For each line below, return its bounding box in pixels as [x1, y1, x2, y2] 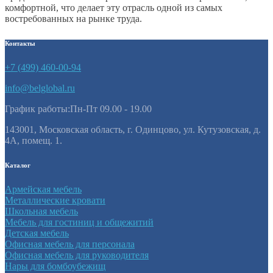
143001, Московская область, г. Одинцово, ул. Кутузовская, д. [5, 124, 261, 135]
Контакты [5, 39, 35, 47]
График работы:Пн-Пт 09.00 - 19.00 [5, 103, 152, 114]
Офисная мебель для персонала [5, 238, 135, 249]
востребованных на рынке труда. [5, 13, 142, 24]
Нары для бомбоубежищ [5, 260, 105, 271]
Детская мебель [5, 227, 69, 238]
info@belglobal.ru [5, 82, 75, 93]
